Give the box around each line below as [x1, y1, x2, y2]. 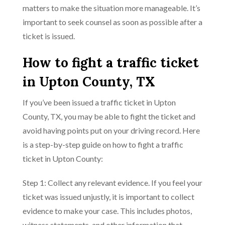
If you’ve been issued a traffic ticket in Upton [23, 97, 176, 107]
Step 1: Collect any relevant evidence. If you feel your [23, 178, 202, 187]
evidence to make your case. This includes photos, [23, 206, 192, 215]
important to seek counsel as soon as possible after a [23, 17, 202, 27]
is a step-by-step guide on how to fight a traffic [23, 140, 183, 149]
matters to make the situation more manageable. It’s [23, 3, 200, 13]
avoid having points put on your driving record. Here [23, 126, 200, 135]
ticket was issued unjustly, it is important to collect [23, 192, 194, 201]
